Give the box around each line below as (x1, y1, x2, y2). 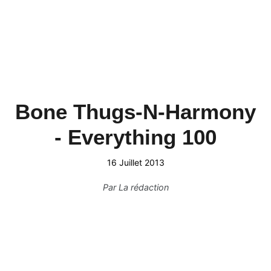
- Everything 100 (54, 125, 217, 149)
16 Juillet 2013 (106, 157, 165, 168)
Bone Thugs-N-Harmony (15, 100, 256, 123)
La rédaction (118, 182, 169, 192)
